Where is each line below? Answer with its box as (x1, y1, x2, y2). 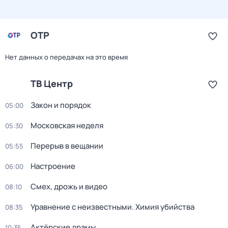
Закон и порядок (31, 100, 91, 110)
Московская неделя (31, 120, 103, 131)
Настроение (31, 161, 75, 172)
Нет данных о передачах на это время (5, 52, 128, 62)
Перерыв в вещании (31, 140, 103, 151)
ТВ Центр (31, 77, 73, 90)
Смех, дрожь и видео (31, 181, 107, 192)
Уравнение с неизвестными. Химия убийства (31, 202, 194, 212)
